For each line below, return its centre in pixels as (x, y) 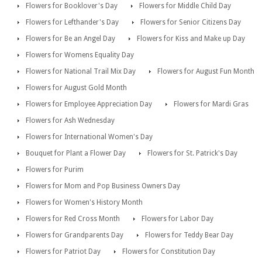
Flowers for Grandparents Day (75, 235)
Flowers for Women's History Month (84, 202)
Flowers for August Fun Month (206, 71)
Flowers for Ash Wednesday (70, 120)
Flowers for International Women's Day (89, 137)
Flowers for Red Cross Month (73, 218)
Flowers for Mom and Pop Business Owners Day (103, 186)
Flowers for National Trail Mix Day (81, 71)
